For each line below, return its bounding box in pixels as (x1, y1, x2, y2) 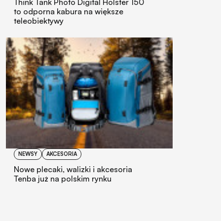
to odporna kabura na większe (14, 6, 123, 16)
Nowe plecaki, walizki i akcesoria (14, 164, 132, 174)
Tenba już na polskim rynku (14, 173, 111, 184)
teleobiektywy (14, 15, 64, 26)
